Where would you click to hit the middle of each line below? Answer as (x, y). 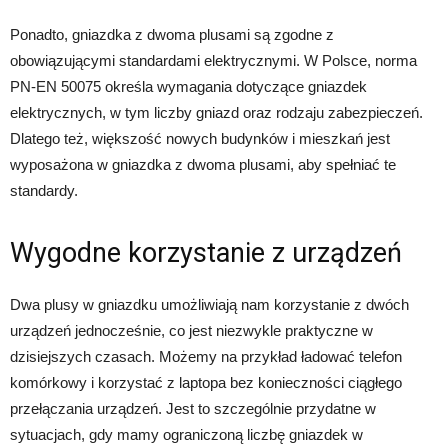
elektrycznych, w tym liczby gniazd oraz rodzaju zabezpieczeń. (216, 112)
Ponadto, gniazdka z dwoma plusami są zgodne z (172, 34)
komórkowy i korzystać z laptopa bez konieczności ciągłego (206, 382)
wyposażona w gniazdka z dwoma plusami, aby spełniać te (203, 164)
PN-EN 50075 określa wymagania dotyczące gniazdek (188, 86)
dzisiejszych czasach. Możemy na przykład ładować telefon (206, 356)
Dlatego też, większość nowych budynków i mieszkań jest (200, 138)
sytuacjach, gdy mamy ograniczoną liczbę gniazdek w (186, 434)
